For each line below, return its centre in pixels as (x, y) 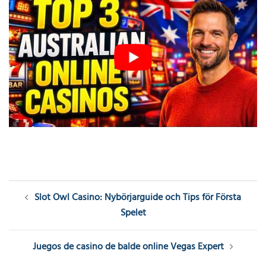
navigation (39, 205)
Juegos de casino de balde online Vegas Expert (128, 247)
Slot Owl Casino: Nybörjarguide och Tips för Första (138, 197)
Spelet (133, 213)
